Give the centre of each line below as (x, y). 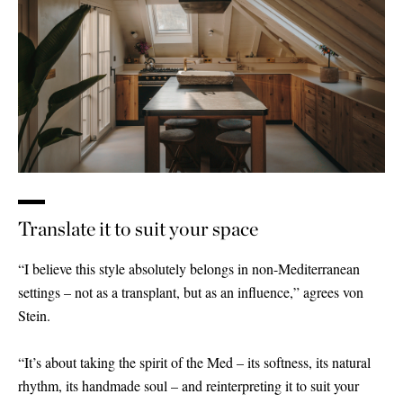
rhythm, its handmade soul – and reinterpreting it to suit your (188, 386)
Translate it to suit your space (138, 229)
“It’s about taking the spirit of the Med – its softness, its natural (194, 363)
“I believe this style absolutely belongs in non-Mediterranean (189, 269)
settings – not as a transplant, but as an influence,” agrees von (191, 292)
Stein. (34, 316)
